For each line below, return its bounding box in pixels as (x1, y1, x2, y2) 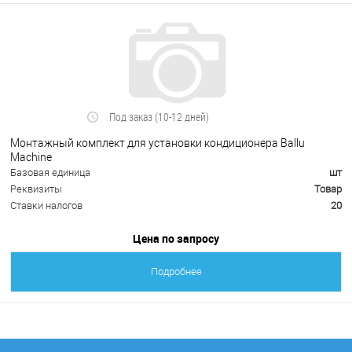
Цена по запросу (133, 231, 219, 247)
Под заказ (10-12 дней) (109, 109, 210, 125)
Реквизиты (10, 183, 62, 196)
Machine (10, 150, 52, 163)
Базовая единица (10, 167, 90, 179)
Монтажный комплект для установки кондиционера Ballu (10, 136, 305, 149)
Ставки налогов (10, 200, 82, 212)
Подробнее (150, 266, 202, 278)
